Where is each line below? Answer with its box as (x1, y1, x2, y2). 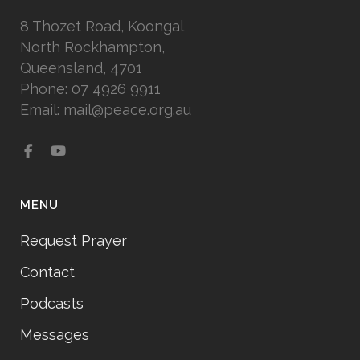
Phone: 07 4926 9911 (20, 80, 161, 97)
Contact (20, 264, 75, 280)
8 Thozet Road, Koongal (20, 18, 184, 35)
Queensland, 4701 (20, 59, 142, 76)
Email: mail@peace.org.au (20, 101, 191, 118)
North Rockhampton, (20, 39, 165, 55)
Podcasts (20, 295, 84, 312)
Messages (20, 326, 89, 343)
